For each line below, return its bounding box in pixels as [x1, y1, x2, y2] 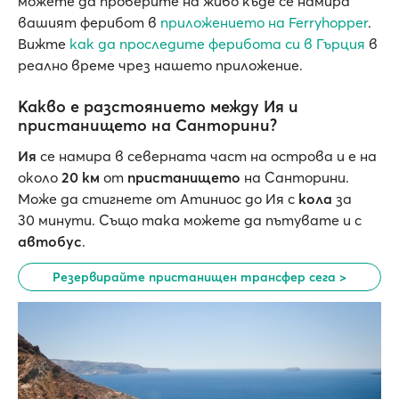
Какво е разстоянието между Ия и [18, 96, 298, 118]
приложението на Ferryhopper [160, 13, 368, 32]
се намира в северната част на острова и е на [37, 147, 377, 166]
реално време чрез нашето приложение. [18, 56, 303, 75]
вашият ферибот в [18, 13, 160, 32]
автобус [18, 232, 82, 251]
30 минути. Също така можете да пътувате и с [18, 211, 362, 230]
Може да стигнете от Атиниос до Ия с [18, 190, 298, 208]
